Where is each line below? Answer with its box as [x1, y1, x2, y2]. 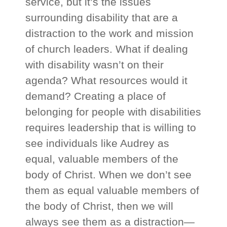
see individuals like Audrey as [25, 137, 170, 149]
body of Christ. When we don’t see [25, 169, 192, 181]
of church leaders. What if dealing [25, 43, 188, 55]
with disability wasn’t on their [25, 59, 164, 71]
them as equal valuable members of [25, 184, 200, 197]
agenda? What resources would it [25, 74, 188, 87]
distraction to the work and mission [25, 27, 194, 40]
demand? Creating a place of [25, 90, 166, 102]
